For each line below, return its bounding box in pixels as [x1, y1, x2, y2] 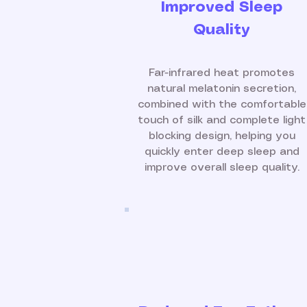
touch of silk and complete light [138, 115, 306, 125]
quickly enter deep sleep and [144, 147, 299, 157]
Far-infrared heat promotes [149, 68, 295, 78]
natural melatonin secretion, [147, 84, 296, 94]
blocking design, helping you [148, 131, 295, 141]
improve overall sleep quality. [144, 162, 299, 173]
